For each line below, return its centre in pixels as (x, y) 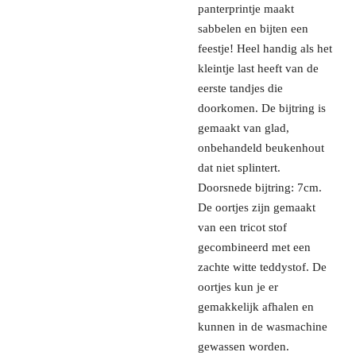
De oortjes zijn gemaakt (257, 207)
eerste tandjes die (240, 88)
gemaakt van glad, (244, 128)
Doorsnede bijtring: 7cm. (260, 187)
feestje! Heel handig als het (265, 48)
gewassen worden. (244, 346)
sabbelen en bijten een (253, 28)
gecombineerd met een (254, 247)
